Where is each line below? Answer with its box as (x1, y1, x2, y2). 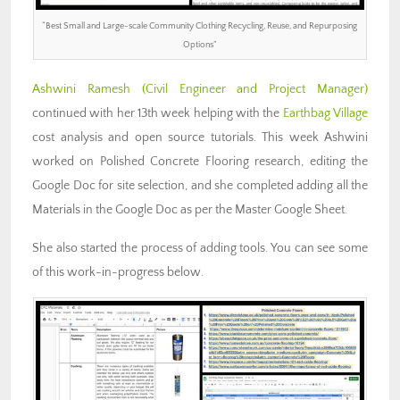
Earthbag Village (282, 106, 369, 121)
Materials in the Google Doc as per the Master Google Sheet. (32, 203, 347, 218)
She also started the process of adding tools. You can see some (32, 241, 368, 256)
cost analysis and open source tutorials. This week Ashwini (32, 130, 368, 146)
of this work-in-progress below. (32, 265, 204, 280)
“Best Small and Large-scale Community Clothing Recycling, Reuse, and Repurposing (42, 21, 358, 32)
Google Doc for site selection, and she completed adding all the (32, 179, 368, 194)
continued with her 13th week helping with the (32, 106, 283, 121)
